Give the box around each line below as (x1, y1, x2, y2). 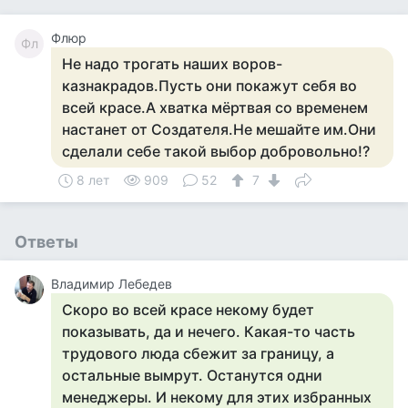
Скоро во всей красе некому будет (62, 301, 314, 319)
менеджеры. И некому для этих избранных (62, 388, 372, 406)
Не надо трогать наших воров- (62, 55, 282, 73)
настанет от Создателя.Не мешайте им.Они (62, 120, 376, 138)
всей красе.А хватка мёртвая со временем (62, 98, 368, 117)
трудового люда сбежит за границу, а (62, 344, 334, 362)
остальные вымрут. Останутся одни (62, 366, 322, 384)
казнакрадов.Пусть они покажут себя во (62, 76, 357, 95)
